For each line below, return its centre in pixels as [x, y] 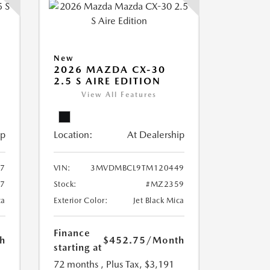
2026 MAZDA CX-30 [109, 70]
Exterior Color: [80, 200]
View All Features [119, 95]
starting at [77, 247]
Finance [72, 233]
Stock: [65, 184]
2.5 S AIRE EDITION [107, 81]
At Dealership [155, 135]
